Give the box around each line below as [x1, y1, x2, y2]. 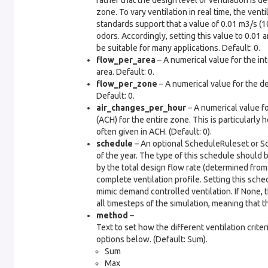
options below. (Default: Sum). [96, 234, 208, 244]
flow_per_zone [96, 79, 157, 89]
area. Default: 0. [96, 67, 154, 77]
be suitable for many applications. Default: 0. [96, 43, 260, 53]
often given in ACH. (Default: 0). [96, 127, 212, 136]
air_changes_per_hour [96, 103, 186, 112]
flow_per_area [96, 55, 156, 65]
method [96, 211, 128, 220]
